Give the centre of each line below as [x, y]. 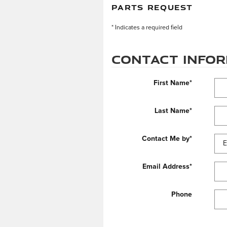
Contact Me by [165, 139]
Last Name [172, 111]
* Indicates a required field [147, 28]
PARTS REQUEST [152, 7]
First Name [171, 83]
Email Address [166, 167]
